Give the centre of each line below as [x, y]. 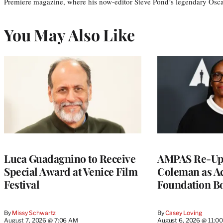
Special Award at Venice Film [71, 171]
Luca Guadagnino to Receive [70, 158]
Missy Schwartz [34, 213]
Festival [22, 184]
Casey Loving [184, 213]
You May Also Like [69, 34]
